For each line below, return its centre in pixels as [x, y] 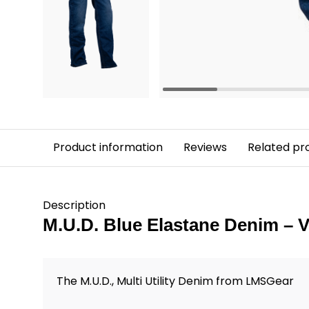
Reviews [205, 147]
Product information [108, 147]
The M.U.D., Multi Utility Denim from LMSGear [175, 281]
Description [74, 205]
